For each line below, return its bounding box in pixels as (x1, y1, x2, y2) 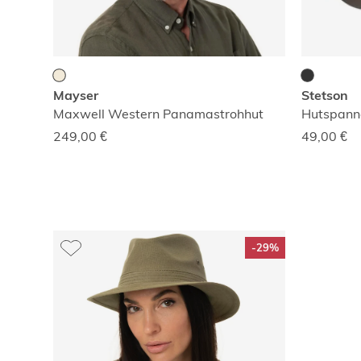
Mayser (53, 87, 98, 103)
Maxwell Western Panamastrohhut (53, 105, 263, 122)
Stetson (301, 87, 348, 103)
